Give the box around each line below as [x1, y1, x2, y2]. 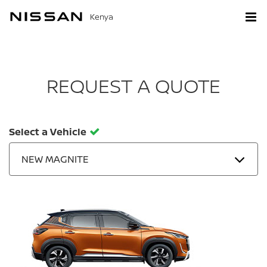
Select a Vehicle [9, 125, 86, 138]
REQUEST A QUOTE [46, 73, 221, 99]
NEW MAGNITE [21, 153, 89, 166]
